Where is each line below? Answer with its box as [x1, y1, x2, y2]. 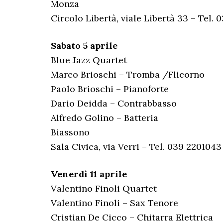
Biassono [51, 126, 90, 138]
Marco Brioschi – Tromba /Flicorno [51, 69, 205, 80]
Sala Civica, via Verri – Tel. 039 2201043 [51, 141, 222, 152]
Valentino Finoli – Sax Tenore [51, 197, 178, 209]
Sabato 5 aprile [51, 40, 117, 51]
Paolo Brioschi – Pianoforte [51, 83, 169, 95]
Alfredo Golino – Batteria [51, 112, 158, 123]
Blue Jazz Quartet [51, 54, 127, 66]
